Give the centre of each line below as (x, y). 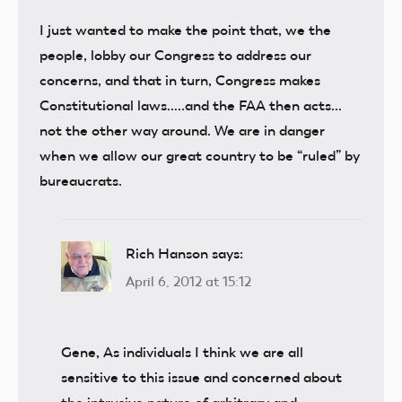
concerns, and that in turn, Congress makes (180, 80)
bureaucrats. (81, 180)
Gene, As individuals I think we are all (182, 353)
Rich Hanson (167, 253)
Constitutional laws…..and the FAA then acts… (191, 105)
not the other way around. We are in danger (182, 130)
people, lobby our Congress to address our (175, 55)
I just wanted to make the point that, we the (185, 30)
